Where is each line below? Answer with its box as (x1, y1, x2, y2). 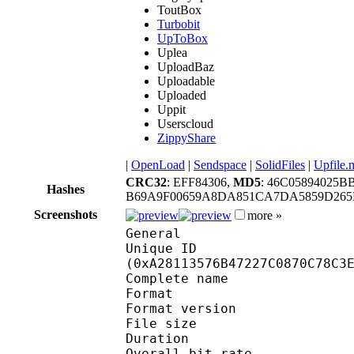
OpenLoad (131, 157, 185, 171)
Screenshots (34, 207, 97, 221)
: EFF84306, (167, 175, 233, 189)
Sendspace (194, 157, 247, 171)
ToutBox (157, 2, 201, 17)
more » (247, 208, 282, 222)
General (126, 225, 181, 241)
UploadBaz (157, 59, 214, 73)
